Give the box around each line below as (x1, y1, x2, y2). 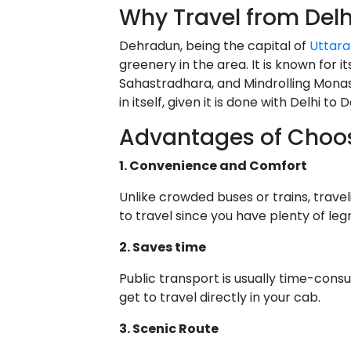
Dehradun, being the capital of (119, 36, 309, 55)
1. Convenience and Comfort (119, 156, 307, 175)
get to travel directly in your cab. (119, 288, 320, 306)
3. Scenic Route (119, 319, 219, 338)
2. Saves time (119, 237, 206, 256)
